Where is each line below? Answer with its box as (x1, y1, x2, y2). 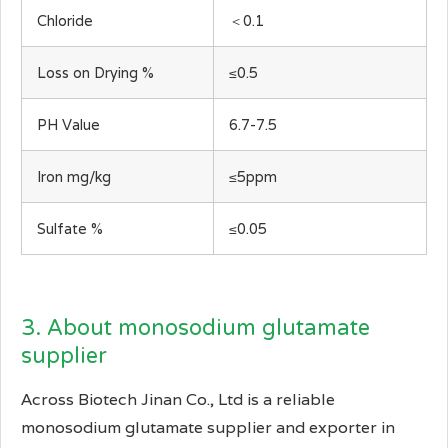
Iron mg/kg (37, 167, 111, 187)
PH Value (37, 115, 100, 135)
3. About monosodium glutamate (21, 315, 370, 342)
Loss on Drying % (37, 63, 154, 83)
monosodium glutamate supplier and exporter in (21, 417, 395, 439)
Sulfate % (37, 219, 103, 239)
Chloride (37, 11, 93, 31)
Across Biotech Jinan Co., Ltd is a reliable (21, 389, 335, 411)
